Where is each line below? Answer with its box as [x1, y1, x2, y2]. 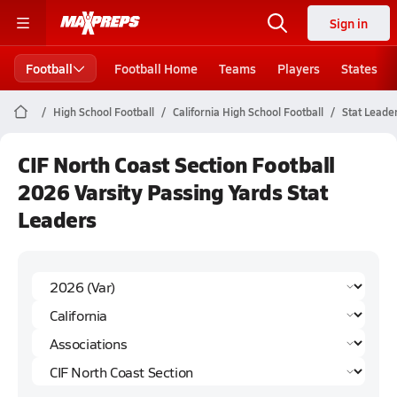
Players [277, 59, 320, 77]
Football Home [114, 59, 198, 77]
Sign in [330, 14, 368, 32]
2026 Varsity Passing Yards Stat [18, 176, 329, 206]
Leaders [18, 204, 97, 234]
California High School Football [173, 105, 323, 119]
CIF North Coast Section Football [18, 149, 335, 179]
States [341, 59, 378, 77]
